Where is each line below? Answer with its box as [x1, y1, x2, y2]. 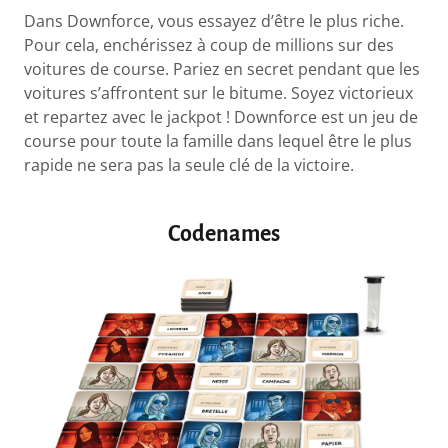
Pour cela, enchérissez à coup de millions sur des [24, 34, 395, 57]
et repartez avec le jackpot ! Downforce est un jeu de [24, 106, 419, 129]
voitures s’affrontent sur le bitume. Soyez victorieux [24, 82, 414, 105]
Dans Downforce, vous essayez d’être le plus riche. [24, 10, 405, 33]
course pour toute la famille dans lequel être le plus [24, 130, 413, 153]
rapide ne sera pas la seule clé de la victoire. [24, 154, 355, 177]
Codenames [168, 222, 280, 247]
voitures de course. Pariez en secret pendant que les [24, 58, 421, 81]
